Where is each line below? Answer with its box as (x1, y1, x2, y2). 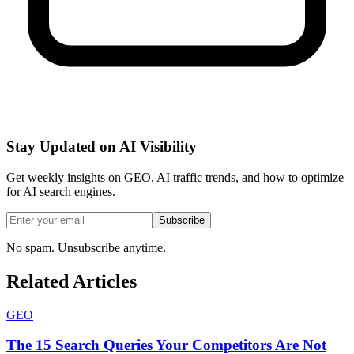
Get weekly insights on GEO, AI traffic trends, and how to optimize (6, 170, 344, 184)
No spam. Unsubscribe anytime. (6, 240, 166, 254)
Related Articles (6, 270, 137, 292)
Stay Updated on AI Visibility (6, 137, 197, 155)
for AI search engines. (6, 184, 115, 198)
